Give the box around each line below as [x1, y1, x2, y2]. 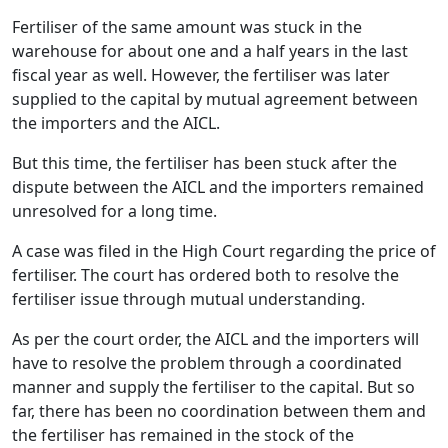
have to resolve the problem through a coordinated [12, 351, 402, 374]
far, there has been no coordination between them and [12, 399, 426, 422]
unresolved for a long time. [12, 199, 217, 222]
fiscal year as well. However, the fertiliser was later [12, 63, 390, 86]
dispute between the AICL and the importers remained [12, 175, 424, 198]
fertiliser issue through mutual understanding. [12, 287, 369, 310]
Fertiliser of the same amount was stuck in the [12, 15, 362, 38]
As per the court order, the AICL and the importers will [12, 327, 419, 350]
